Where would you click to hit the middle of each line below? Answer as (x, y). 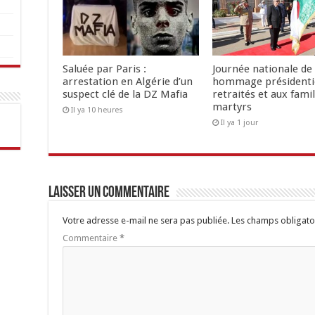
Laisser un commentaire (109, 193)
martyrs (232, 107)
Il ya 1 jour (239, 123)
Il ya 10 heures (97, 110)
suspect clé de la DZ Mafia (125, 95)
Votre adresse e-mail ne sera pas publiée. (146, 221)
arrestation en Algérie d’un (128, 82)
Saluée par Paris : (104, 69)
